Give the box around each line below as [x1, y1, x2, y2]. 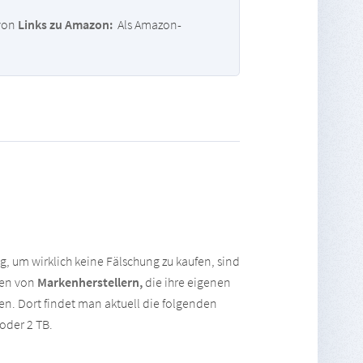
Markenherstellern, [36, 274, 143, 290]
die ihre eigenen [142, 274, 231, 290]
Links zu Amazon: [18, 16, 113, 32]
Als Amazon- [113, 16, 181, 32]
